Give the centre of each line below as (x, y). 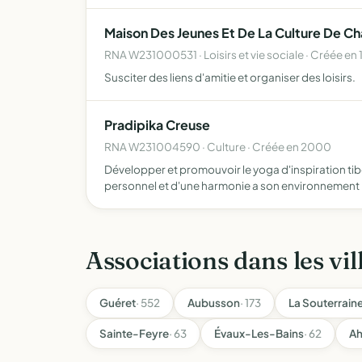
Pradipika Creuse (157, 125)
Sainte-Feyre (134, 333)
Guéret (118, 303)
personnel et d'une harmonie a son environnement (232, 185)
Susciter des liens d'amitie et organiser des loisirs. (230, 77)
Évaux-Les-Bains (259, 333)
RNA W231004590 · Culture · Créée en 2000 (218, 147)
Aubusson (214, 303)
